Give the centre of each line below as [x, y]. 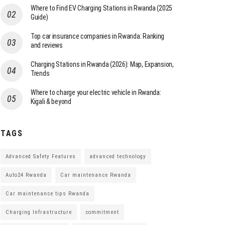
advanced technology [118, 156]
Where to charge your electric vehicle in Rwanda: [96, 92]
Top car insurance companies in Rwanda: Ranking [98, 36]
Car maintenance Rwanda [96, 175]
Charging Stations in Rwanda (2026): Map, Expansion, [102, 64]
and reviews [47, 45]
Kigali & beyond [51, 101]
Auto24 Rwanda [26, 175]
